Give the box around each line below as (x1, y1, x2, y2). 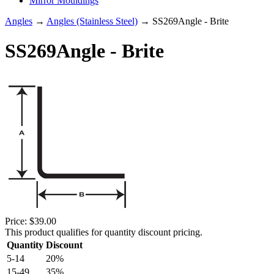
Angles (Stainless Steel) (46, 16, 138, 26)
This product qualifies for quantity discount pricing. (5, 226, 202, 237)
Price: (5, 215, 27, 226)
